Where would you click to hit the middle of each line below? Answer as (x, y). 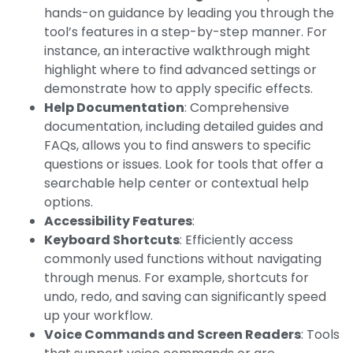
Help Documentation (114, 107)
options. (69, 202)
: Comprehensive (237, 107)
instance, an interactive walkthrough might (177, 50)
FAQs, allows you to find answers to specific (178, 145)
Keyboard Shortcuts (112, 240)
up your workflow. (98, 315)
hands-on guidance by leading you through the (189, 13)
